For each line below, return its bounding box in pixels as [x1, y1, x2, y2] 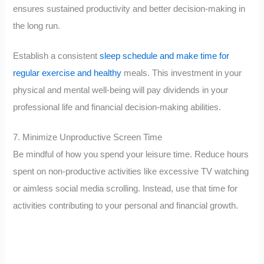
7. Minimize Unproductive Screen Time [13, 132, 163, 142]
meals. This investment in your [121, 68, 242, 78]
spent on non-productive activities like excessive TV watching [13, 166, 249, 176]
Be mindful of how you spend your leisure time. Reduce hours [13, 149, 249, 159]
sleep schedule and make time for [100, 51, 230, 61]
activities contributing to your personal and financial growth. [13, 200, 239, 210]
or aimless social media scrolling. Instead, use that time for [13, 183, 238, 193]
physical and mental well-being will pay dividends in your [13, 85, 229, 95]
